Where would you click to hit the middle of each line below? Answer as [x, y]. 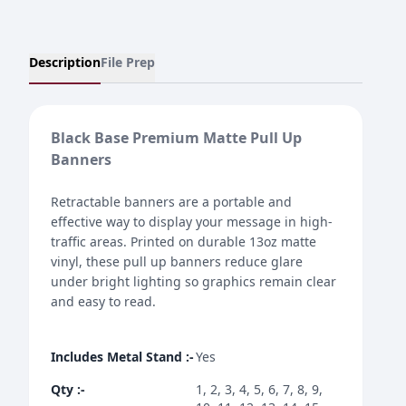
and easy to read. [103, 301]
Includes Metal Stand [116, 357]
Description [65, 62]
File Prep [128, 62]
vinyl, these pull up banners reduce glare [177, 261]
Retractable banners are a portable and [171, 202]
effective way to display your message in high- [192, 222]
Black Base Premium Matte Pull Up [176, 138]
